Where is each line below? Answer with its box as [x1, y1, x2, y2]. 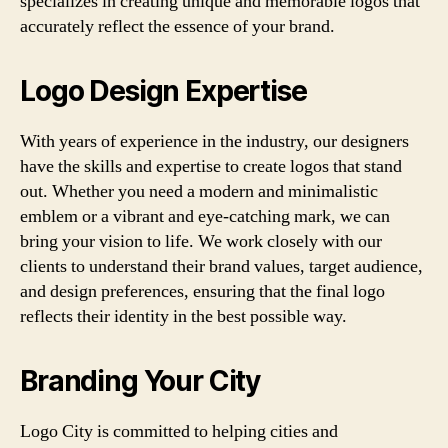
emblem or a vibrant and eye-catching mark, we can [20, 205, 390, 228]
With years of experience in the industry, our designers [20, 130, 409, 153]
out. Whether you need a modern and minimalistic [20, 180, 378, 203]
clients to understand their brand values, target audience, [20, 255, 423, 278]
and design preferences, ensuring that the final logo [20, 280, 385, 303]
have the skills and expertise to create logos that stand [20, 155, 402, 178]
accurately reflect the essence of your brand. [20, 15, 335, 38]
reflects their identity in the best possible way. [20, 305, 347, 328]
